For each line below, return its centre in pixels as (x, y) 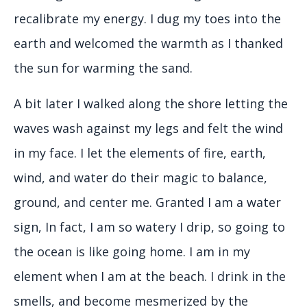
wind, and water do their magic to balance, (140, 178)
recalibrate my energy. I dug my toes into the (147, 19)
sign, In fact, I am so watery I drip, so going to (149, 227)
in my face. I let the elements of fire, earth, (140, 153)
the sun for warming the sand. (103, 68)
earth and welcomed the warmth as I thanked (148, 44)
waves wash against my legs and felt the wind (148, 128)
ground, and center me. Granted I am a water (147, 202)
